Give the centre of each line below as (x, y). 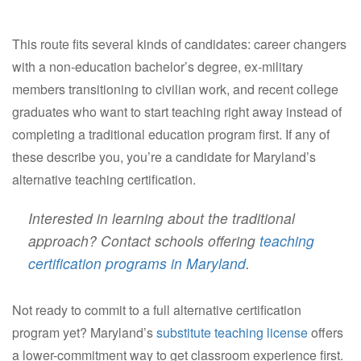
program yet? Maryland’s (84, 332)
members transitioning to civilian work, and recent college (175, 89)
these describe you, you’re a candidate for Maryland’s (164, 156)
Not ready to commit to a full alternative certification (157, 309)
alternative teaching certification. (104, 179)
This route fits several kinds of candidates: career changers (179, 44)
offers (326, 332)
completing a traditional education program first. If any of (171, 134)
